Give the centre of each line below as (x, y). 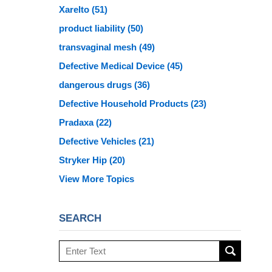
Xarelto (75, 10)
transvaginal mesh (99, 47)
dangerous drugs (97, 85)
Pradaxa (77, 123)
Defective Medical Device (113, 66)
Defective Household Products (125, 104)
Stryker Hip (84, 160)
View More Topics (97, 179)
